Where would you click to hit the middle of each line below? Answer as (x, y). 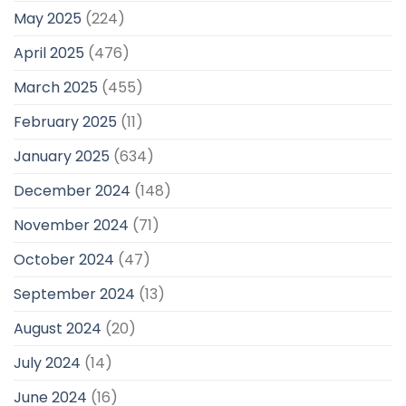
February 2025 (65, 121)
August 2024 (58, 328)
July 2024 (47, 362)
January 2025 (62, 156)
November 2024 (71, 225)
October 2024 (64, 259)
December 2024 (72, 190)
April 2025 (49, 53)
